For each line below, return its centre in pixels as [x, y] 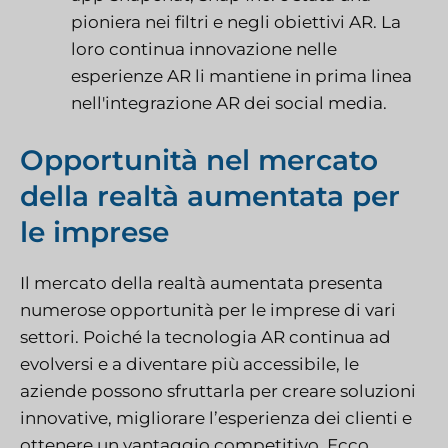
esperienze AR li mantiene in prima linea [241, 75]
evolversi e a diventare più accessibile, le [189, 364]
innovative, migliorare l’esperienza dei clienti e [216, 418]
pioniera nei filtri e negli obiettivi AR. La [236, 21]
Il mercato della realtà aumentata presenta [201, 283]
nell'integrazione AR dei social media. [229, 102]
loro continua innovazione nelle [204, 48]
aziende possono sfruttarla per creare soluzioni [218, 391]
